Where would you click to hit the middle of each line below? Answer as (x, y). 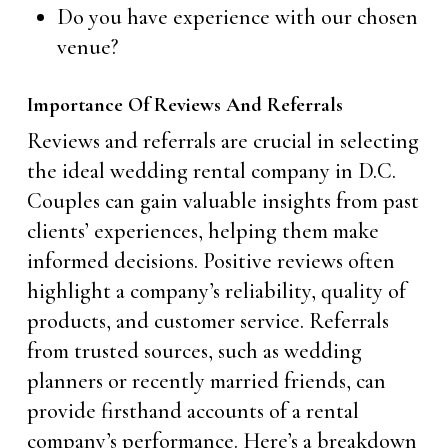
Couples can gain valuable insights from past (222, 200)
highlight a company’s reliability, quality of (216, 290)
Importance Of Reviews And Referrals (184, 104)
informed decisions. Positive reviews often (210, 260)
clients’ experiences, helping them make (202, 230)
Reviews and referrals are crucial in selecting (222, 140)
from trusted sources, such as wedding (194, 350)
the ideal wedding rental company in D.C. (211, 170)
